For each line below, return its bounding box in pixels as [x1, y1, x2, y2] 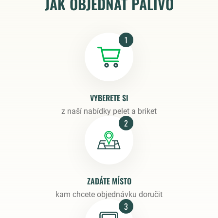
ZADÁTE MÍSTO [87, 175, 131, 187]
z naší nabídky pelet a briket [61, 107, 157, 116]
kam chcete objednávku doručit [55, 190, 163, 200]
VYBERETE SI [90, 92, 128, 104]
